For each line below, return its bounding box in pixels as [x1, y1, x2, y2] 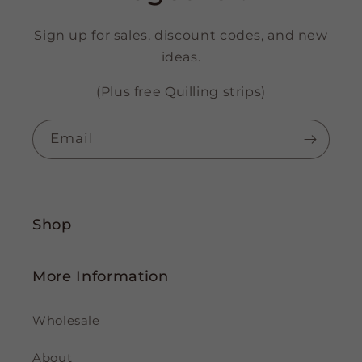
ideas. [161, 49, 201, 65]
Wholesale [32, 313, 100, 328]
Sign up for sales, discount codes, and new [34, 27, 328, 44]
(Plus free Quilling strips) [95, 83, 266, 99]
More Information [32, 267, 169, 285]
